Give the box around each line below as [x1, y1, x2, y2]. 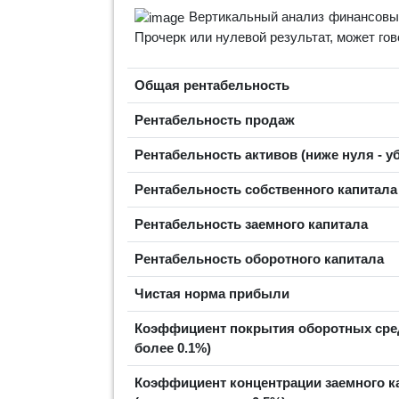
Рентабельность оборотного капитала [134, 251, 384, 267]
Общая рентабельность [134, 77, 289, 94]
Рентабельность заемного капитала [134, 216, 368, 232]
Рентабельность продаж [134, 112, 295, 128]
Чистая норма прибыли [134, 286, 289, 302]
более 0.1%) [134, 340, 211, 356]
